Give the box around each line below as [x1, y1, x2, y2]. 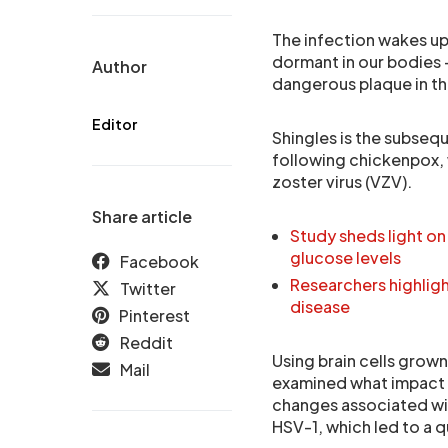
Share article [92, 206, 192, 227]
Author [92, 56, 147, 77]
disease [290, 296, 350, 317]
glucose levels [290, 247, 401, 268]
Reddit [120, 332, 173, 353]
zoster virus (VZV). [272, 171, 412, 192]
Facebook [120, 251, 199, 272]
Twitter [120, 278, 176, 299]
